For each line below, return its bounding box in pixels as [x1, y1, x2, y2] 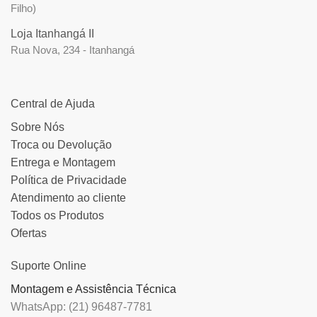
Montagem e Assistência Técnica [11, 282, 176, 295]
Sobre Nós [11, 121, 64, 134]
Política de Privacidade [11, 174, 127, 187]
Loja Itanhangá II [11, 28, 94, 40]
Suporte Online [11, 259, 86, 272]
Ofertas [11, 227, 47, 240]
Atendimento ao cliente [11, 192, 126, 204]
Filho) [11, 2, 36, 15]
